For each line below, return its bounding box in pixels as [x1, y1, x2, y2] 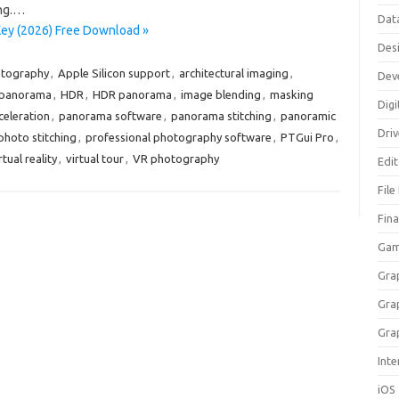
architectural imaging [178, 67, 289, 79]
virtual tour [65, 152, 124, 165]
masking [269, 88, 313, 101]
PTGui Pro [280, 131, 334, 143]
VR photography [132, 152, 219, 165]
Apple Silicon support [57, 67, 170, 79]
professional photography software [85, 131, 272, 143]
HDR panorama [92, 88, 172, 101]
